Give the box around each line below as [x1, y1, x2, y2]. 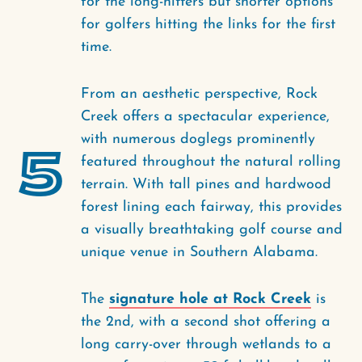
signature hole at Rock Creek [109, 292, 311, 307]
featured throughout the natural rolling [81, 154, 341, 170]
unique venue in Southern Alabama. [81, 245, 322, 260]
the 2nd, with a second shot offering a [81, 314, 330, 330]
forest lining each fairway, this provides [81, 200, 342, 215]
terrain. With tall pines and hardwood [81, 177, 331, 192]
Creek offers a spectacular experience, [81, 109, 330, 124]
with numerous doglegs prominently [81, 132, 315, 147]
